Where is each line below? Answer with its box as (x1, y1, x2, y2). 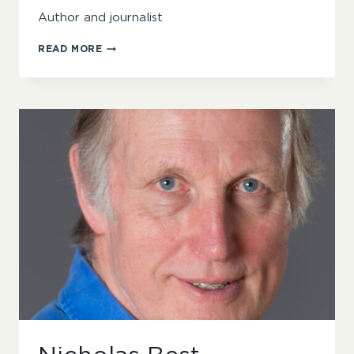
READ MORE (38, 44, 103, 55)
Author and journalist (38, 12, 163, 24)
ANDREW (101, 41, 151, 51)
